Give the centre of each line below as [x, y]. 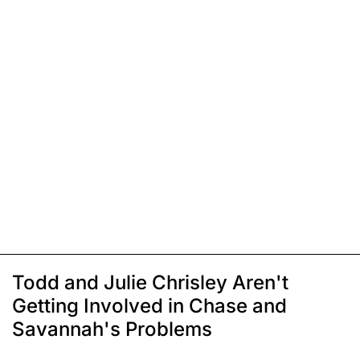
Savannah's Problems [112, 329]
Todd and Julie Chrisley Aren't [150, 282]
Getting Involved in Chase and [149, 305]
